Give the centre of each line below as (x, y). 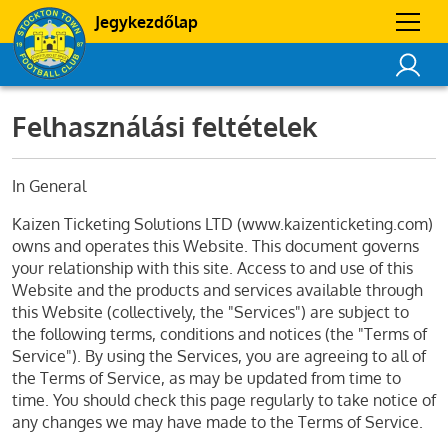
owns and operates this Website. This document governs (215, 246)
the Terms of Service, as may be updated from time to (206, 378)
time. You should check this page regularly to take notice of (224, 400)
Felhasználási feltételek (164, 126)
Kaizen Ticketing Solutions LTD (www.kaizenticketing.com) (222, 224)
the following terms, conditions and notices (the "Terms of (219, 334)
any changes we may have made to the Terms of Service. (217, 422)
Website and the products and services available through (217, 290)
